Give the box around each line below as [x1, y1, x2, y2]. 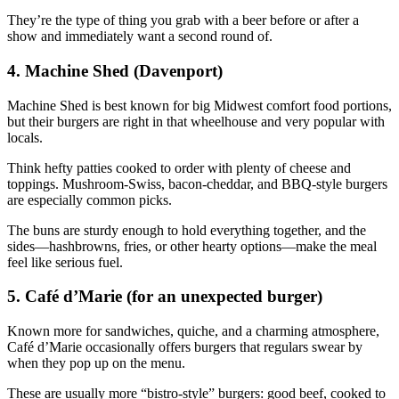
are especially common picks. [7, 191, 172, 208]
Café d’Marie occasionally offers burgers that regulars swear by [7, 339, 362, 354]
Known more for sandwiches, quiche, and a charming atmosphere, [7, 323, 379, 338]
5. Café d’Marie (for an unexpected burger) [7, 287, 322, 306]
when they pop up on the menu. [7, 355, 185, 370]
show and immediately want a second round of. [7, 28, 273, 45]
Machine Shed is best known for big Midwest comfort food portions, [7, 97, 392, 113]
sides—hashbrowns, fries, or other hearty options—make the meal [7, 238, 377, 254]
